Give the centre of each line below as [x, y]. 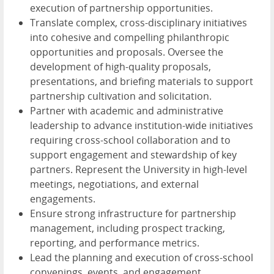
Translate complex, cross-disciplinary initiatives [139, 23]
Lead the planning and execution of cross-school [142, 258]
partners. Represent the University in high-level [139, 170]
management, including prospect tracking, [128, 228]
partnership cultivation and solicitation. [121, 96]
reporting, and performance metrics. [115, 243]
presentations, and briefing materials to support [142, 82]
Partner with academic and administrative [127, 111]
